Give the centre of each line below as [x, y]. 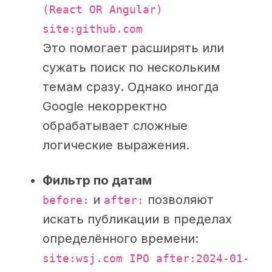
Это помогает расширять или [133, 48]
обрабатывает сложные [115, 126]
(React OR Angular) [103, 10]
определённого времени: [121, 239]
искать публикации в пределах [137, 219]
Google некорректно [105, 107]
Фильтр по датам [97, 181]
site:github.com [93, 29]
